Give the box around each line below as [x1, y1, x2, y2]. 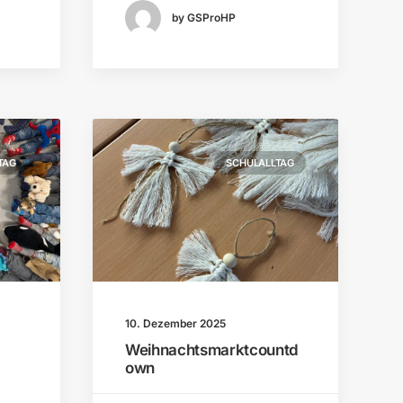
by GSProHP [172, 11, 236, 25]
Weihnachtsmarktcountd [125, 341, 299, 360]
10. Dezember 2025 [125, 317, 226, 331]
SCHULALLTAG [226, 157, 294, 169]
